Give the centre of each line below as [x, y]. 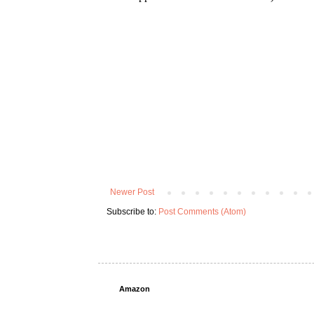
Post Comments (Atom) [202, 212]
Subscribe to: [132, 212]
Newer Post [132, 192]
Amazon [134, 289]
